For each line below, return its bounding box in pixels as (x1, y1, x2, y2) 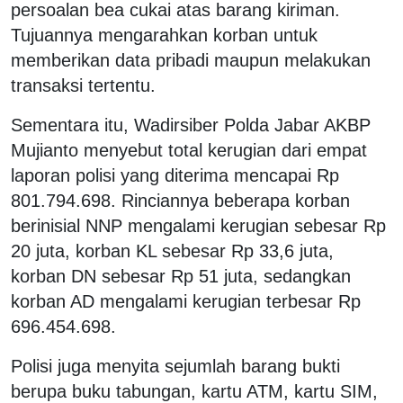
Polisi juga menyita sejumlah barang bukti (11, 355, 340, 376)
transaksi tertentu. (11, 75, 156, 95)
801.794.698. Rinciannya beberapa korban (11, 190, 350, 210)
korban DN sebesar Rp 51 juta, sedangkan (11, 265, 351, 286)
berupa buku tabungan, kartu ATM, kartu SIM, (11, 381, 378, 401)
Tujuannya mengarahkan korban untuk (11, 24, 318, 45)
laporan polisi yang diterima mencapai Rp (11, 165, 339, 185)
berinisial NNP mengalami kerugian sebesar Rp (11, 215, 386, 236)
